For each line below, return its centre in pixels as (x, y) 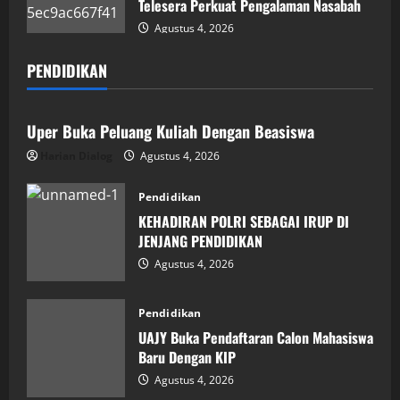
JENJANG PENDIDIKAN (200, 242)
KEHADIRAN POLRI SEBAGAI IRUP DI (244, 222)
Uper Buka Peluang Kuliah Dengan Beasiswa (171, 131)
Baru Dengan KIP (187, 358)
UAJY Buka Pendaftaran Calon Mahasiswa (256, 338)
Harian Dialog (76, 155)
